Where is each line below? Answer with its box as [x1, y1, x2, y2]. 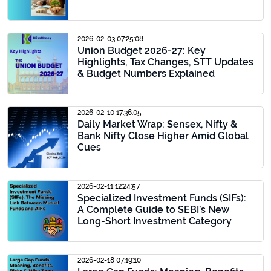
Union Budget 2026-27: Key [77, 45, 206, 56]
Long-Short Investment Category [77, 215, 232, 227]
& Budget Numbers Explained [77, 68, 215, 79]
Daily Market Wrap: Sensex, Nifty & [77, 119, 237, 130]
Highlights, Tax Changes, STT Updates [77, 56, 253, 68]
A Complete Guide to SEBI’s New [77, 204, 229, 215]
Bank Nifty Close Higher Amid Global [77, 130, 249, 142]
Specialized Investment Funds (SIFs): [77, 192, 246, 204]
